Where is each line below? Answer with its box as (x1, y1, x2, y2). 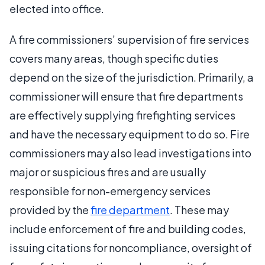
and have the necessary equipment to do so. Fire (9, 127, 250, 141)
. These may (170, 202, 229, 216)
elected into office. (9, 1, 104, 15)
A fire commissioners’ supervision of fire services (9, 32, 249, 46)
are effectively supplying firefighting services (9, 108, 235, 122)
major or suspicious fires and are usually (9, 164, 206, 179)
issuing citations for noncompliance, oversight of (9, 240, 252, 254)
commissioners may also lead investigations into (9, 146, 251, 160)
